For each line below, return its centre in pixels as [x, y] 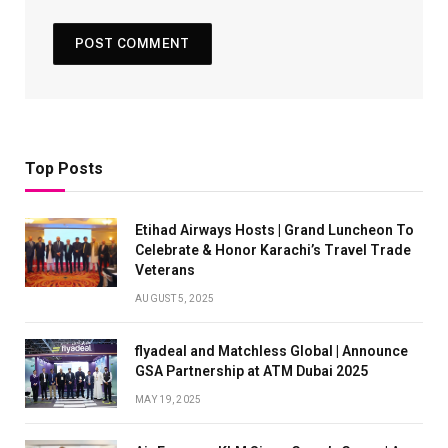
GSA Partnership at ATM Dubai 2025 [251, 370]
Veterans [165, 269]
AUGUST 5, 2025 [175, 298]
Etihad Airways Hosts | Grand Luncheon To [274, 229]
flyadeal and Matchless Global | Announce [271, 350]
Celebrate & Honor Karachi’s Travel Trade [273, 249]
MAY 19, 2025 [168, 399]
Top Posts [64, 168]
